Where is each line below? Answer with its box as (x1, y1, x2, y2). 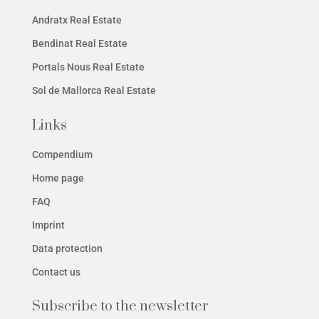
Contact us (32, 266, 80, 278)
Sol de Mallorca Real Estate (32, 85, 156, 97)
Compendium (32, 149, 93, 161)
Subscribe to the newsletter (32, 298, 209, 316)
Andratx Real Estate (32, 14, 122, 26)
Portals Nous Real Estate (32, 61, 145, 73)
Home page (32, 172, 84, 184)
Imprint (32, 219, 65, 231)
